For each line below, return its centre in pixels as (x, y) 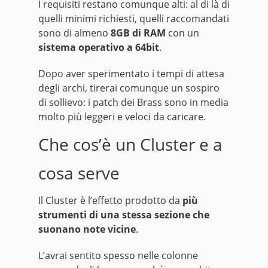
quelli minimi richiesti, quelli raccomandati (134, 19)
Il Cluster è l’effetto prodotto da (110, 201)
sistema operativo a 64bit (99, 48)
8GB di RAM (138, 33)
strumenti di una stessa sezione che (124, 215)
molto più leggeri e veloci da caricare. (122, 117)
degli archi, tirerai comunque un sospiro (129, 88)
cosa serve (79, 173)
